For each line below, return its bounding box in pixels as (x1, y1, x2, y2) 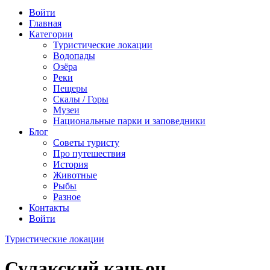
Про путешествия (53, 148, 125, 159)
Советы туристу (53, 137, 119, 148)
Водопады (53, 51, 95, 61)
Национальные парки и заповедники (53, 116, 206, 126)
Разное (53, 192, 81, 202)
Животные (53, 170, 97, 180)
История (53, 159, 88, 169)
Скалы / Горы (53, 94, 108, 104)
